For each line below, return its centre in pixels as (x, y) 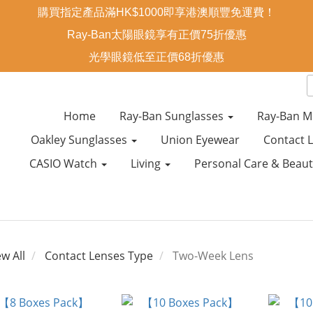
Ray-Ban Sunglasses (173, 116)
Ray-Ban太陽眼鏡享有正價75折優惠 (156, 35)
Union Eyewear (200, 140)
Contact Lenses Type (99, 256)
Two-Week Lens (213, 256)
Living (147, 163)
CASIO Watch (64, 163)
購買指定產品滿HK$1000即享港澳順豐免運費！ (156, 12)
